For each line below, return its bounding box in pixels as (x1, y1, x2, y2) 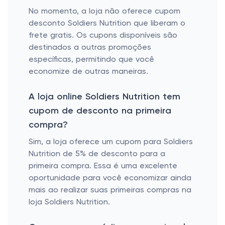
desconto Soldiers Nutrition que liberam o (29, 20, 185, 28)
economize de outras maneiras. (29, 68, 148, 76)
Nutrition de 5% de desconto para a (29, 150, 165, 158)
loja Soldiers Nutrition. (29, 198, 110, 206)
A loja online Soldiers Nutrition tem (29, 92, 180, 101)
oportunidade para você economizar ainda (29, 174, 191, 182)
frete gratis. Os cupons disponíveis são (29, 32, 177, 40)
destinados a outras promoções (29, 44, 151, 52)
